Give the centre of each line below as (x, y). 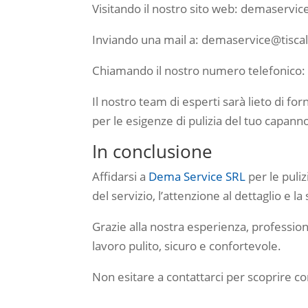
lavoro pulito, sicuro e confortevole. (187, 245)
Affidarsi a (121, 176)
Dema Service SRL (197, 176)
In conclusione (153, 151)
